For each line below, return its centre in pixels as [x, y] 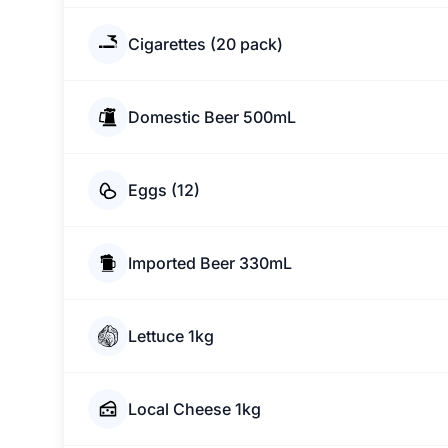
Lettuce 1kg [171, 336]
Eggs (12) [164, 190]
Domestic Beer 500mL [212, 117]
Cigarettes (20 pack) [205, 44]
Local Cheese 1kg [194, 409]
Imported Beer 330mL [210, 263]
